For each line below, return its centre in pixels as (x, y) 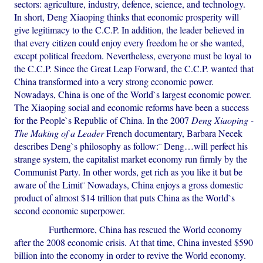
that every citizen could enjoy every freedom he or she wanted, (129, 43)
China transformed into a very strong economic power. (114, 82)
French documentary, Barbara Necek (173, 133)
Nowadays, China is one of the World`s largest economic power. (133, 95)
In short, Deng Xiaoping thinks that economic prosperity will (127, 17)
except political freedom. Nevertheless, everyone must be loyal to (133, 56)
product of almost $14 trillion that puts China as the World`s (125, 198)
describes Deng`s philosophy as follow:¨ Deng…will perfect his (131, 146)
